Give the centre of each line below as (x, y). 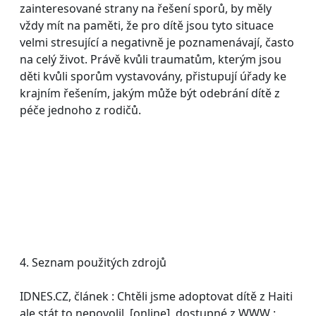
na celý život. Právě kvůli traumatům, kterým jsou (151, 59)
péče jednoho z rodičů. (82, 110)
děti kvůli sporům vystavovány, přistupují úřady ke (153, 76)
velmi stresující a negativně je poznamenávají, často (157, 42)
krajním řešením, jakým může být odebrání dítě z (150, 93)
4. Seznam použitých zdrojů (93, 262)
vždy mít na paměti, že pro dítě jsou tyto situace (147, 25)
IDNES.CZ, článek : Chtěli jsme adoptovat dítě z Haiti (156, 296)
